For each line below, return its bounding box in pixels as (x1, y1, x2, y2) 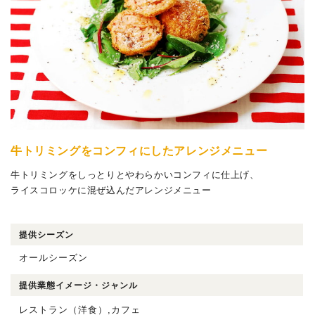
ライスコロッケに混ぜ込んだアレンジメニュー (11, 185, 212, 196)
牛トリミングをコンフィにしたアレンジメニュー (11, 145, 268, 157)
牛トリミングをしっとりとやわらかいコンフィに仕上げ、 (11, 169, 259, 181)
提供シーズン (19, 230, 74, 240)
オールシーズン (19, 252, 89, 264)
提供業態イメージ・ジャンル (19, 281, 138, 291)
